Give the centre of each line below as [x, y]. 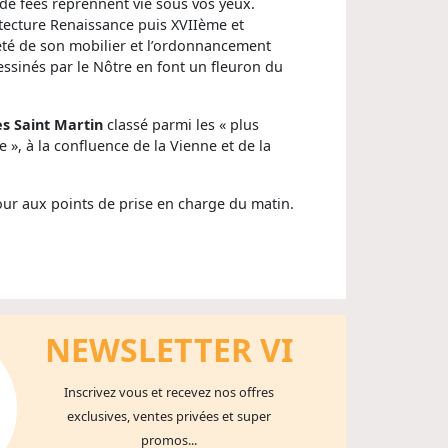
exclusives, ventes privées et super [169, 415]
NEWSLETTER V [163, 349]
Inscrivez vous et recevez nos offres [169, 391]
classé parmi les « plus [183, 124]
